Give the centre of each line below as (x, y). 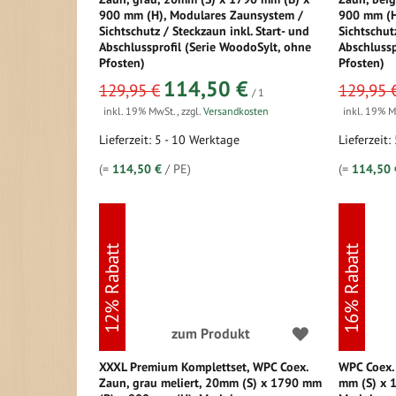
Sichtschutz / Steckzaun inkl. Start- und (204, 31)
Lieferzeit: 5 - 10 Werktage (169, 140)
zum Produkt (210, 333)
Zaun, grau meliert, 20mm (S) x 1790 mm (210, 383)
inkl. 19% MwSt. (140, 111)
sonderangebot (131, 81)
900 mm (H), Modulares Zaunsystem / (201, 15)
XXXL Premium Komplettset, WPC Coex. (203, 367)
